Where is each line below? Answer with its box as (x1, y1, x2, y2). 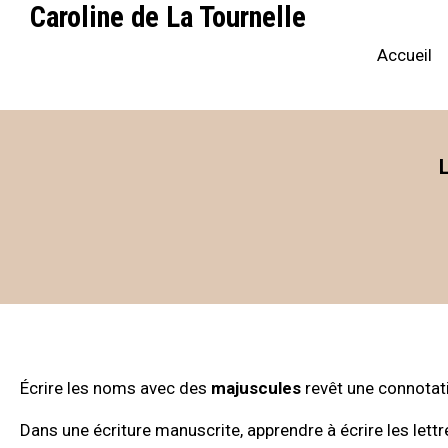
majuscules (211, 378, 301, 398)
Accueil (376, 45, 432, 65)
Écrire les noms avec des (20, 378, 211, 398)
